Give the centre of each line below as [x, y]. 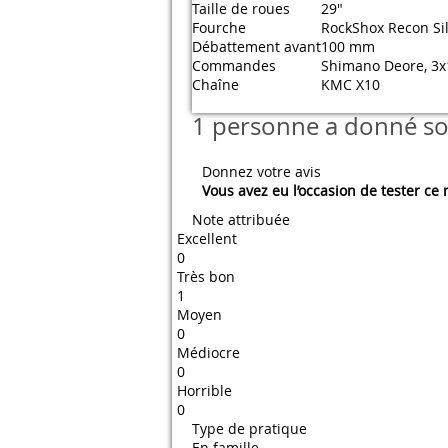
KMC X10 [350, 84]
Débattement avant [256, 46]
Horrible [204, 390]
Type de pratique [249, 428]
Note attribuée [241, 219]
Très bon [206, 276]
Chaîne [215, 84]
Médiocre [208, 352]
